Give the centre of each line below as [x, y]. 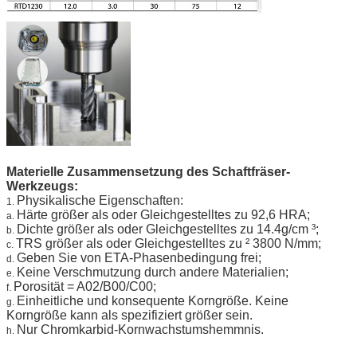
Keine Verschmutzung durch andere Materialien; [153, 272]
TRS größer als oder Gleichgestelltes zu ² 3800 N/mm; [169, 243]
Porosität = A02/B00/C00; [85, 286]
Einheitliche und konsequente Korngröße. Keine [153, 300]
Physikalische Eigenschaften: [100, 200]
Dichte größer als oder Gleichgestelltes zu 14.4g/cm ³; [168, 229]
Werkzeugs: [42, 186]
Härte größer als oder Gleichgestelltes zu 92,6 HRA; [163, 214]
